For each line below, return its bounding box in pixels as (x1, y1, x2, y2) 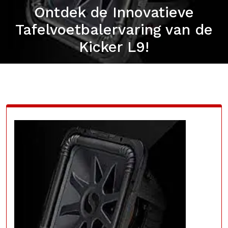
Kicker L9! (79, 38, 149, 55)
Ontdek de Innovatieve (34, 4, 194, 21)
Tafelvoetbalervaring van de (15, 21, 213, 38)
